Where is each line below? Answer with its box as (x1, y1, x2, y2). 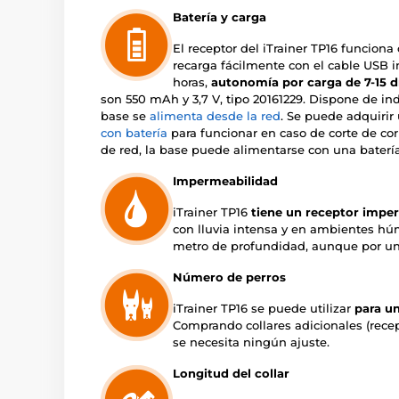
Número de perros (173, 270, 286, 285)
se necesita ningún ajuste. (173, 335, 330, 350)
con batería (101, 126, 167, 141)
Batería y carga (173, 10, 266, 25)
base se (101, 109, 150, 124)
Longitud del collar (173, 366, 289, 381)
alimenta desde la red (150, 109, 281, 124)
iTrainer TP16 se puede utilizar (173, 301, 354, 316)
